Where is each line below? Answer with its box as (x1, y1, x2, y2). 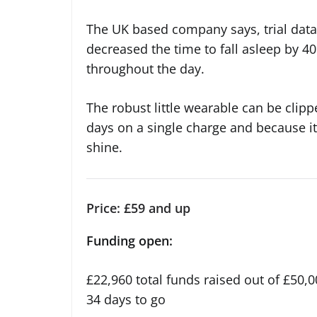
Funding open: (86, 232, 176, 250)
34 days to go (86, 291, 166, 309)
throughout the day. (86, 60, 204, 78)
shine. (86, 139, 122, 156)
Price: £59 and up (86, 200, 190, 217)
